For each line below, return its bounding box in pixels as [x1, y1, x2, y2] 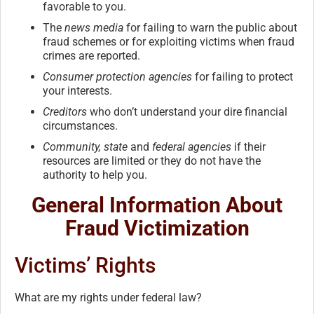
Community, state [43, 140, 128, 154]
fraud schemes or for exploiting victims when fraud [43, 35, 294, 49]
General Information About [32, 193, 282, 218]
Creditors [43, 105, 87, 119]
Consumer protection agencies [43, 70, 192, 84]
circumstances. [43, 119, 118, 133]
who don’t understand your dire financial [87, 105, 287, 119]
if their [231, 140, 266, 154]
